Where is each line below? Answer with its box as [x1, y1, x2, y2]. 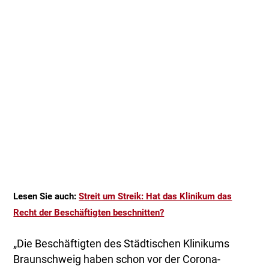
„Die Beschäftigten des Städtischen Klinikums [13, 238, 230, 250]
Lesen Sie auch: [13, 191, 79, 202]
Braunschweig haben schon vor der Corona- [13, 253, 221, 266]
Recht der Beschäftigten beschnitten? [13, 207, 165, 219]
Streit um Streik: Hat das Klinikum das [79, 191, 232, 202]
